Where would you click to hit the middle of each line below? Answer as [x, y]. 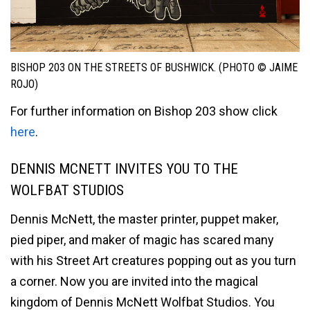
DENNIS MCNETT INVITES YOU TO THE [124, 168]
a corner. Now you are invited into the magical [134, 282]
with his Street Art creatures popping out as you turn [153, 261]
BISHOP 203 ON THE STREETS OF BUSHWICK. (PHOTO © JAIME [154, 68]
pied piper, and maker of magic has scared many [142, 240]
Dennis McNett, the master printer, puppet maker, [144, 219]
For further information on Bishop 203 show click [144, 111]
